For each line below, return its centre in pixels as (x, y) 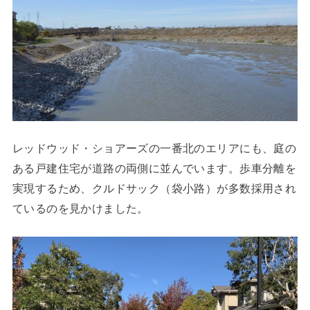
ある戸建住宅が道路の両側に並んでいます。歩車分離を (154, 168)
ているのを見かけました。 (80, 208)
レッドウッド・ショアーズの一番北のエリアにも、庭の (154, 148)
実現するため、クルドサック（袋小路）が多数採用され (154, 188)
